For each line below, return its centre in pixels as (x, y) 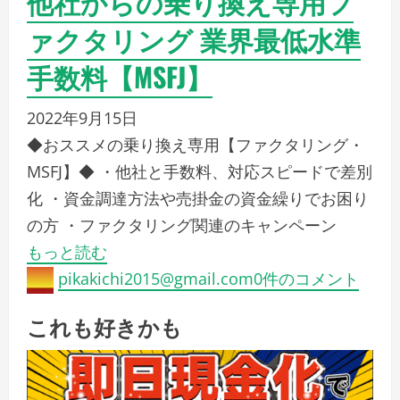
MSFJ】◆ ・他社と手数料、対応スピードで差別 (200, 171)
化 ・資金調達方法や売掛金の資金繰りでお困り (198, 198)
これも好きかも (104, 326)
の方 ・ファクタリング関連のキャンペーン (182, 225)
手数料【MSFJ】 (120, 76)
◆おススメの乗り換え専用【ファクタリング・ (196, 145)
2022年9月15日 (82, 118)
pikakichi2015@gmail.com (156, 279)
